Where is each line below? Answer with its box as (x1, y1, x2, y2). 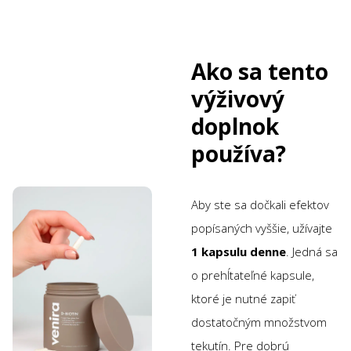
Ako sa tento (191, 56, 328, 86)
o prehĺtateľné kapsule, (191, 266, 314, 283)
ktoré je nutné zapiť (191, 290, 295, 306)
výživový (191, 83, 284, 114)
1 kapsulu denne (191, 243, 286, 259)
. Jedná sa (286, 243, 338, 259)
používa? (191, 138, 286, 168)
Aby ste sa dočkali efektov (191, 196, 329, 212)
